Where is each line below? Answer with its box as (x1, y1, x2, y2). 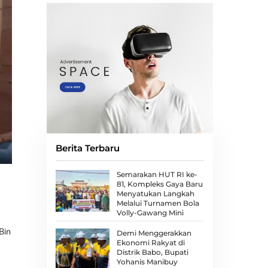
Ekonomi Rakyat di (116, 237, 185, 247)
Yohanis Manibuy (116, 257, 178, 266)
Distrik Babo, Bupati (116, 247, 188, 257)
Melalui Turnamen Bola (116, 199, 199, 208)
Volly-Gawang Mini (116, 208, 184, 218)
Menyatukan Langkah (116, 189, 194, 199)
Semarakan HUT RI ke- (116, 170, 197, 179)
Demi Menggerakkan (116, 228, 191, 237)
